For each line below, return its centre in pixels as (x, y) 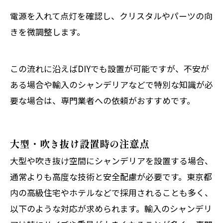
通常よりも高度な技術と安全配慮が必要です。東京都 (111, 176)
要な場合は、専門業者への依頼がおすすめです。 (103, 100)
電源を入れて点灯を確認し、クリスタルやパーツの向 (111, 15)
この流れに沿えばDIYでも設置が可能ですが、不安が (110, 68)
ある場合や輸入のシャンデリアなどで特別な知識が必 (111, 84)
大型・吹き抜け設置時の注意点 (80, 143)
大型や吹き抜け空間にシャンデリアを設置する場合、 (111, 160)
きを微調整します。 (48, 31)
